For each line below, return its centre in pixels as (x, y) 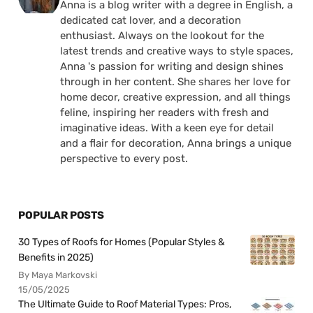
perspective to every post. (124, 158)
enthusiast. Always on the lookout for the (162, 35)
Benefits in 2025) (56, 257)
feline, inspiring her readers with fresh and (165, 112)
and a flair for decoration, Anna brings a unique (176, 143)
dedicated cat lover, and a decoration (151, 20)
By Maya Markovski (58, 275)
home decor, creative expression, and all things (176, 97)
